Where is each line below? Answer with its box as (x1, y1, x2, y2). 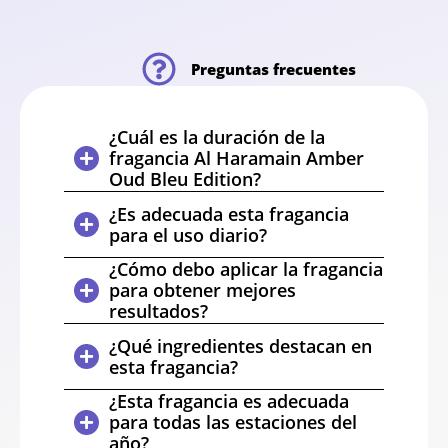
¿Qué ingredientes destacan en (109, 333, 372, 358)
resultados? (109, 299, 208, 324)
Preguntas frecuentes (191, 59, 357, 80)
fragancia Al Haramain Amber (109, 146, 364, 171)
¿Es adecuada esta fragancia (109, 201, 349, 226)
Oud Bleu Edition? (109, 167, 261, 192)
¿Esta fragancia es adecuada (109, 389, 349, 414)
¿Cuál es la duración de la (109, 125, 325, 150)
